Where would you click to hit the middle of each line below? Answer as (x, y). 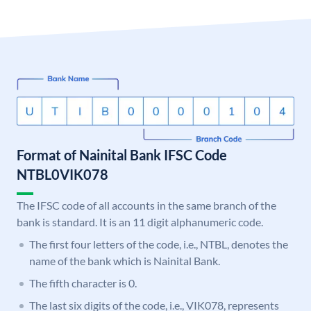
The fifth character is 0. (83, 283)
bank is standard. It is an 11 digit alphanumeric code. (140, 222)
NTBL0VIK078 (62, 175)
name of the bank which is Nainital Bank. (125, 261)
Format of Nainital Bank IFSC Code (122, 155)
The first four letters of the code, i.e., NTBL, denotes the (159, 244)
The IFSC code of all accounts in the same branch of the (146, 205)
